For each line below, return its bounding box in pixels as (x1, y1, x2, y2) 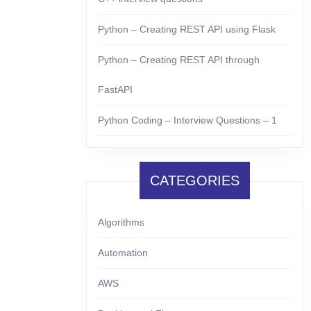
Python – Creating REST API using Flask (98, 24, 276, 35)
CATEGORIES (149, 173, 239, 188)
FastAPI (98, 84, 133, 95)
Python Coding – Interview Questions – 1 (98, 115, 277, 126)
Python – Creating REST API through (98, 54, 260, 65)
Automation (98, 247, 148, 258)
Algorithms (98, 217, 144, 228)
